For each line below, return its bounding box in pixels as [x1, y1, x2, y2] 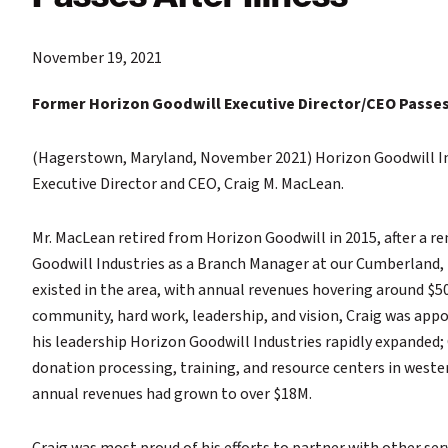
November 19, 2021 [32, 47, 162, 70]
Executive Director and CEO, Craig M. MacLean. [32, 173, 344, 196]
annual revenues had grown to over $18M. [32, 383, 312, 406]
